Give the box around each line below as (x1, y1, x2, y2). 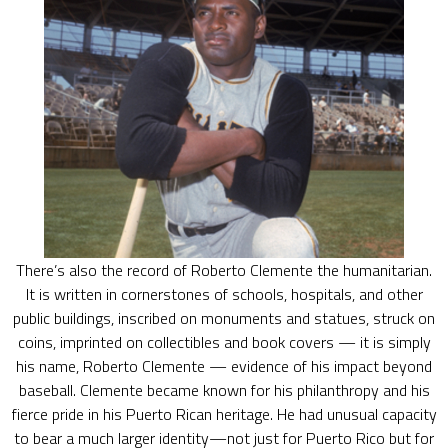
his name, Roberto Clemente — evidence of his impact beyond (16, 354, 432, 378)
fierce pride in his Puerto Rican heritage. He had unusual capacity (11, 402, 437, 426)
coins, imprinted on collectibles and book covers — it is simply (17, 330, 431, 354)
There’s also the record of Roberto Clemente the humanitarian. (16, 258, 432, 282)
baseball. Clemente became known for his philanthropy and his (18, 378, 430, 402)
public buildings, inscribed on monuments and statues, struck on (13, 306, 435, 330)
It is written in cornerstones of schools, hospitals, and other (25, 282, 423, 306)
